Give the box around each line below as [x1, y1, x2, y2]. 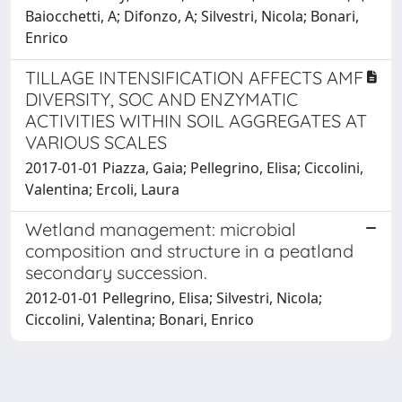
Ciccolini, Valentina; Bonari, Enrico [25, 309, 254, 329]
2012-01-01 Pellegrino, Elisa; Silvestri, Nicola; [25, 287, 322, 308]
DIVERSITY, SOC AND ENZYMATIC [25, 87, 298, 110]
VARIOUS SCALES [25, 130, 167, 153]
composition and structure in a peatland [25, 239, 354, 262]
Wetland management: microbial [25, 217, 296, 240]
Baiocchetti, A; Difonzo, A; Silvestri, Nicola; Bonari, [25, 5, 359, 26]
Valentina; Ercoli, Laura [25, 179, 179, 199]
